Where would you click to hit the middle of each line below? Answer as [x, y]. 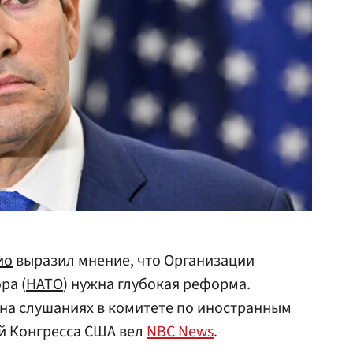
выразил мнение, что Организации [134, 261]
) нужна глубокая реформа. [157, 284]
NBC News [180, 332]
